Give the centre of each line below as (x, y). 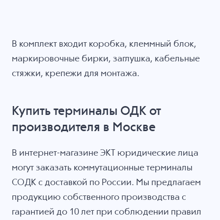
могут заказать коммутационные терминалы (102, 168)
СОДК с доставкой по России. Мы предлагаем (106, 182)
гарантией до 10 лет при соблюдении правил (106, 212)
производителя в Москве (83, 128)
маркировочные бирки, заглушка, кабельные (106, 59)
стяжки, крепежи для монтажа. (75, 74)
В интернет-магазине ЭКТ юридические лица (105, 153)
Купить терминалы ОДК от (86, 112)
